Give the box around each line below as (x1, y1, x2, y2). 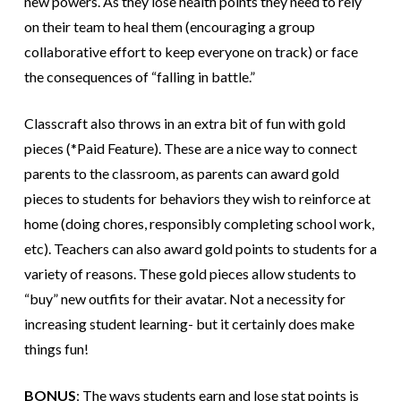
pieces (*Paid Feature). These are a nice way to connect (23, 140, 357, 158)
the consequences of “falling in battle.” (23, 68, 255, 86)
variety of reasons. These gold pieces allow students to (23, 265, 356, 283)
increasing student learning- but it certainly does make (23, 315, 354, 333)
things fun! (23, 340, 89, 358)
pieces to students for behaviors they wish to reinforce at (23, 190, 371, 208)
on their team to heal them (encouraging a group (23, 18, 315, 36)
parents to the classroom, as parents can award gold (23, 165, 339, 183)
